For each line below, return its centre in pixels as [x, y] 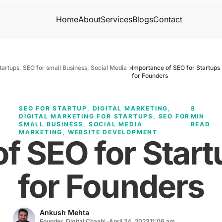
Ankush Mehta [65, 212]
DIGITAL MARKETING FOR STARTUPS [86, 116]
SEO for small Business [55, 67]
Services [116, 20]
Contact [167, 20]
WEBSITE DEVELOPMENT [113, 132]
